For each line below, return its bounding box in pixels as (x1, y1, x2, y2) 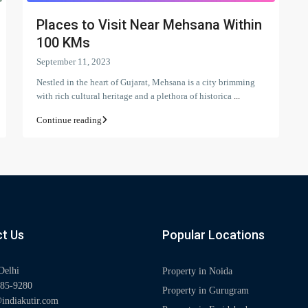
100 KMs (36, 34, 90, 51)
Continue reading (36, 114, 102, 125)
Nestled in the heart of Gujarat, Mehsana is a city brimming (36, 76, 255, 87)
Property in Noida (162, 265, 232, 276)
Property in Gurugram (162, 285, 249, 296)
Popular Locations (162, 227, 265, 242)
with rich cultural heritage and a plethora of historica (36, 90, 234, 101)
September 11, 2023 (36, 56, 111, 67)
